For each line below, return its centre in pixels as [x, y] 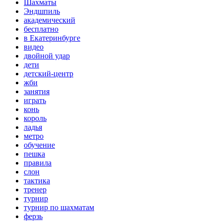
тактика [37, 181]
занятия [37, 92]
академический [50, 20]
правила [38, 163]
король [35, 118]
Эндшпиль [42, 11]
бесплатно [41, 29]
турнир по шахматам [59, 208]
